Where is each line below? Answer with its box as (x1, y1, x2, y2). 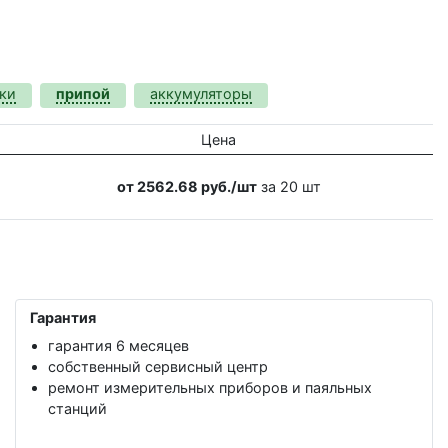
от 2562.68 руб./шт (116, 177, 257, 195)
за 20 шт (256, 177, 321, 195)
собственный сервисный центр (48, 358, 268, 376)
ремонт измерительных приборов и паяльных (48, 379, 372, 397)
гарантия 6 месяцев (48, 337, 189, 355)
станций (48, 400, 107, 418)
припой (56, 84, 110, 102)
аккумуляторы (150, 84, 252, 102)
